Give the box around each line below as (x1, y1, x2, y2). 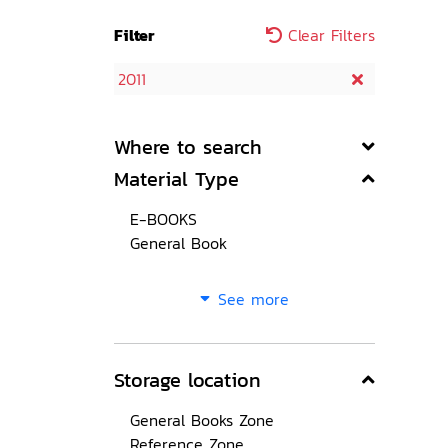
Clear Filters (282, 23, 375, 47)
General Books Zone (130, 408, 274, 432)
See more (218, 287, 289, 311)
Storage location (114, 365, 261, 395)
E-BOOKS (130, 207, 197, 231)
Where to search (114, 132, 262, 162)
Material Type (114, 164, 239, 194)
